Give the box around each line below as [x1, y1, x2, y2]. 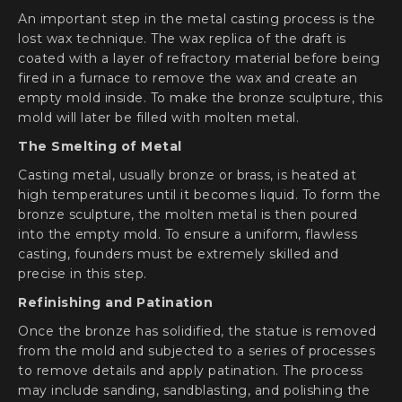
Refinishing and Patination [18, 294, 213, 310]
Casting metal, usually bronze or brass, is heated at [18, 167, 356, 183]
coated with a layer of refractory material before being [18, 50, 380, 66]
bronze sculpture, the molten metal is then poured [18, 206, 358, 223]
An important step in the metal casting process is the [18, 11, 376, 27]
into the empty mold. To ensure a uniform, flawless [18, 226, 357, 242]
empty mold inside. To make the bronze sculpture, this [18, 90, 383, 106]
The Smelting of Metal [18, 138, 182, 154]
